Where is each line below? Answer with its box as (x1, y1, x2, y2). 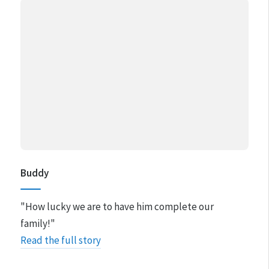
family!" (20, 217, 55, 231)
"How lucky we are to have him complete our (20, 200, 214, 214)
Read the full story (20, 234, 101, 247)
